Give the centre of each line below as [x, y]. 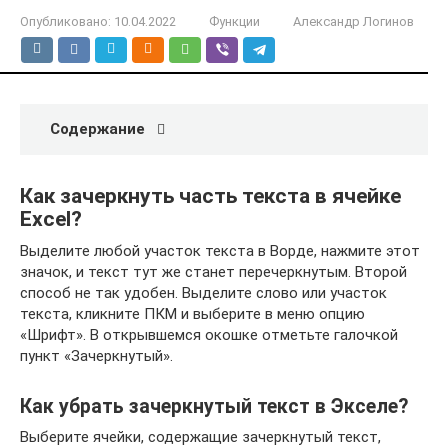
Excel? [51, 219]
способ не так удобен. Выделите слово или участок [203, 293]
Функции [234, 21]
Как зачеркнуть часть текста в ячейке [210, 196]
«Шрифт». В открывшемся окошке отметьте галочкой [209, 335]
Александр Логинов [353, 21]
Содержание [97, 129]
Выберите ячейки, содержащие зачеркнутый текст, [200, 437]
